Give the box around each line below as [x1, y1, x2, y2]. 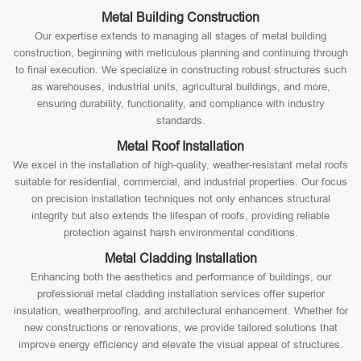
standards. [156, 114, 205, 127]
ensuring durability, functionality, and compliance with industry [36, 98, 325, 110]
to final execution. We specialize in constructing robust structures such [15, 64, 346, 76]
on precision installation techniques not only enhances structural [31, 193, 330, 205]
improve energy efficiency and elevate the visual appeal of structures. [18, 338, 343, 351]
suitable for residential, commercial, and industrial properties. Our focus [14, 176, 347, 188]
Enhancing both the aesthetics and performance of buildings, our [30, 271, 331, 283]
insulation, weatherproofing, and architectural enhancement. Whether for [13, 305, 348, 317]
